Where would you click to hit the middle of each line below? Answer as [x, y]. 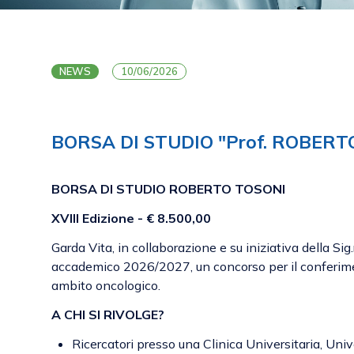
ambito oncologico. [106, 285]
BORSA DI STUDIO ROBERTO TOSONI [168, 188]
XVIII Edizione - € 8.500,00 [131, 218]
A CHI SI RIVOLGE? [108, 314]
